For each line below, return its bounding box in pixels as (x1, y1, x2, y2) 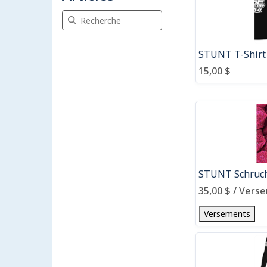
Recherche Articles (61, 10, 133, 21)
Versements (204, 208, 250, 219)
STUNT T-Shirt (198, 47, 266, 61)
